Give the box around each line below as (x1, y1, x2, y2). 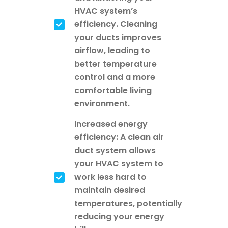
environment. (74, 98, 130, 110)
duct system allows (74, 145, 156, 157)
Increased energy (74, 118, 148, 130)
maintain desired (74, 184, 145, 196)
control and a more (74, 71, 155, 83)
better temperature (74, 58, 157, 70)
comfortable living (74, 84, 152, 97)
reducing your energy (74, 211, 164, 223)
